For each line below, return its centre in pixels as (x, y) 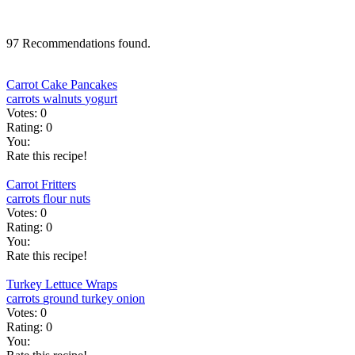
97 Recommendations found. (78, 43)
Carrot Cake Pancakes (62, 84)
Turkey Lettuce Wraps (62, 284)
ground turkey (80, 298)
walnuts (64, 99)
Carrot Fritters (41, 184)
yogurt (101, 99)
